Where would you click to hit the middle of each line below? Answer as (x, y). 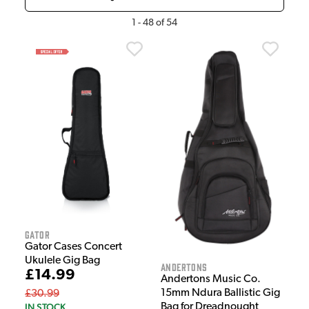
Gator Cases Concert (73, 247)
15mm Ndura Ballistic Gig (220, 293)
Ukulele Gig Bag (62, 260)
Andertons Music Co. (211, 280)
